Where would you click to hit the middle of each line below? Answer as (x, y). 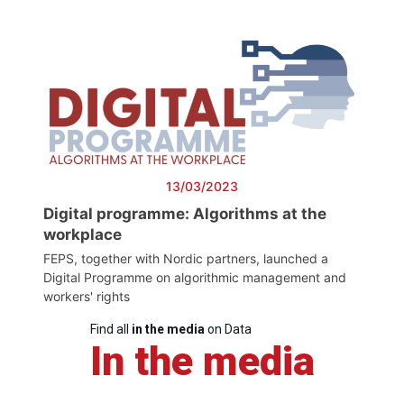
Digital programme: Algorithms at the (185, 213)
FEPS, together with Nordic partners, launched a (186, 258)
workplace (83, 234)
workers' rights (87, 296)
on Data (228, 329)
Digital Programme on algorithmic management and (195, 277)
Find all (110, 329)
